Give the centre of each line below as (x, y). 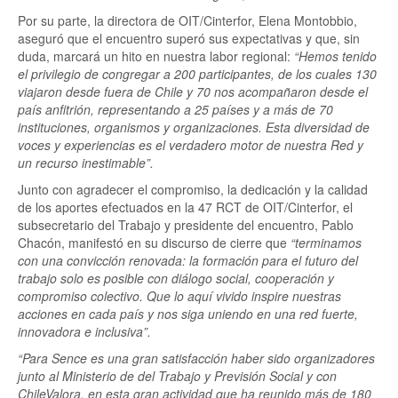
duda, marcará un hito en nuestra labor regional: (156, 56)
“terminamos (326, 243)
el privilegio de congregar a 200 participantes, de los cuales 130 (197, 74)
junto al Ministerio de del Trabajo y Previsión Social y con (177, 376)
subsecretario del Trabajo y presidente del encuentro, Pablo (186, 225)
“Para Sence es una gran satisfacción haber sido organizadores (196, 358)
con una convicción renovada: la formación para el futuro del (188, 260)
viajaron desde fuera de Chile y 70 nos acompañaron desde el (193, 92)
